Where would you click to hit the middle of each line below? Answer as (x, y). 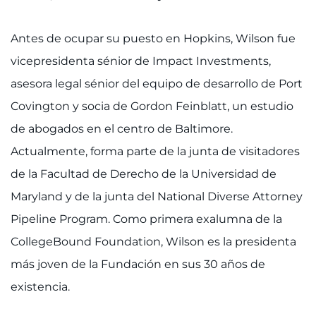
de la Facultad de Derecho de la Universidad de (144, 174)
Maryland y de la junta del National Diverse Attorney (157, 196)
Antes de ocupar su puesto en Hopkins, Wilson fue (153, 38)
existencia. (40, 287)
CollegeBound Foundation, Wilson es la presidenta (153, 242)
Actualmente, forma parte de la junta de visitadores (155, 151)
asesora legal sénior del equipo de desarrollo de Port (157, 84)
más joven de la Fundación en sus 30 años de (138, 264)
